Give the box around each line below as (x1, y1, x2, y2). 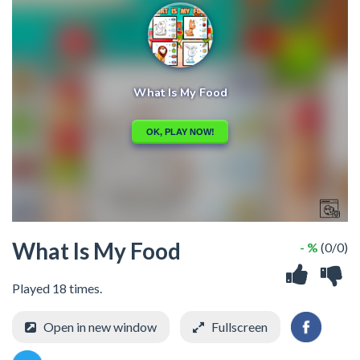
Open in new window (43, 318, 157, 334)
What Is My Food (12, 236, 181, 264)
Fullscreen (211, 318, 268, 334)
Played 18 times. (12, 280, 102, 296)
